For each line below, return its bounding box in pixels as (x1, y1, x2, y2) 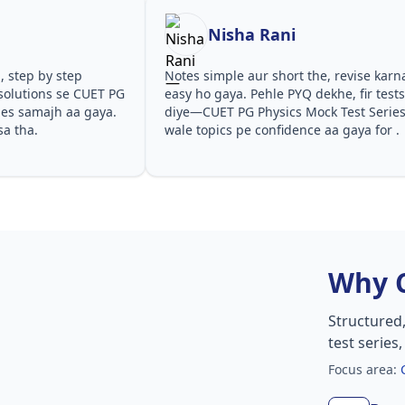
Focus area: (328, 360, 401, 378)
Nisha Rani (208, 23, 297, 45)
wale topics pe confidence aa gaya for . (165, 120, 400, 138)
